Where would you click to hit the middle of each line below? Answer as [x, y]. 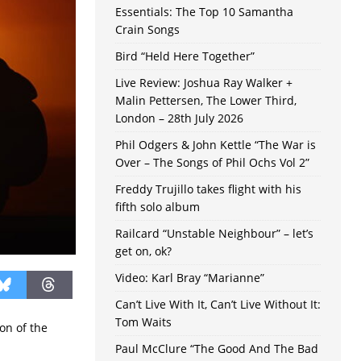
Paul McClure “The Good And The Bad [216, 349]
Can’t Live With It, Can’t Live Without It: [218, 305]
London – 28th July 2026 [179, 118]
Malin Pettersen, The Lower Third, [205, 101]
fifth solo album [157, 207]
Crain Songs [147, 30]
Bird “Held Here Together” [185, 56]
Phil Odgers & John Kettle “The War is [215, 145]
